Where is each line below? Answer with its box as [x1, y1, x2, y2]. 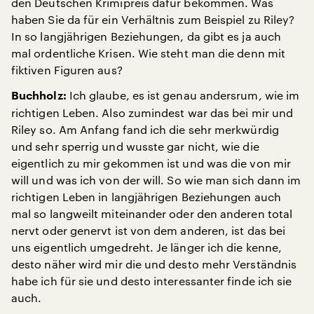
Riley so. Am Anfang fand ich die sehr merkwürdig [11, 123, 279, 136]
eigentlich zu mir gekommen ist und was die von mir [11, 156, 291, 170]
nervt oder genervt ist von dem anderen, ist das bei [11, 224, 286, 237]
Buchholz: [11, 90, 67, 102]
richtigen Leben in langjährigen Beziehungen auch [11, 190, 281, 203]
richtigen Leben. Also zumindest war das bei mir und [11, 106, 294, 119]
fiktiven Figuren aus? [11, 63, 123, 76]
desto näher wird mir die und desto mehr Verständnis [11, 257, 297, 271]
